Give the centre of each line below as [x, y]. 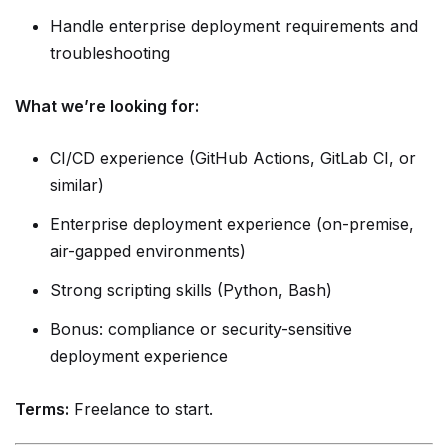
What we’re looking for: [107, 106]
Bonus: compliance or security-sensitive [201, 329]
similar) [77, 185]
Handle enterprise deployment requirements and [234, 26]
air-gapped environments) [148, 251]
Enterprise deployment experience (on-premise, [232, 224]
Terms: [42, 409]
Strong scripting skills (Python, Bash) [191, 290]
